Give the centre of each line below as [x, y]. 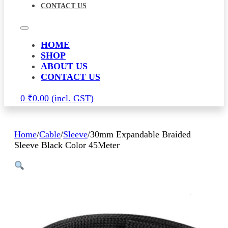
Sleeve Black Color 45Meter [67, 145]
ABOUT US [64, 66]
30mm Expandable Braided [140, 135]
